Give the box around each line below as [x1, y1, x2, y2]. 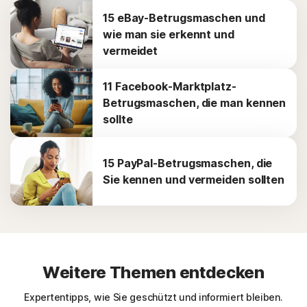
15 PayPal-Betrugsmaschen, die [103, 156, 273, 171]
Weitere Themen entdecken [42, 262, 265, 283]
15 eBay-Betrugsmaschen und [103, 11, 265, 25]
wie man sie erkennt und [103, 27, 234, 42]
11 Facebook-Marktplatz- [103, 79, 236, 94]
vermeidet [103, 44, 158, 58]
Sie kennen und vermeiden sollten [103, 173, 285, 187]
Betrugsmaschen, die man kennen [103, 96, 286, 110]
